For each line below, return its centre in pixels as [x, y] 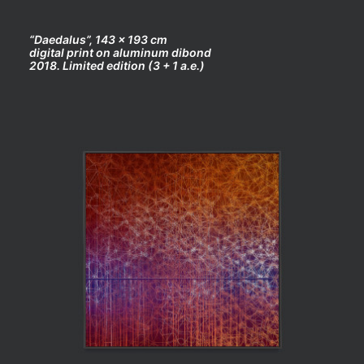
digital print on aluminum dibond [120, 52]
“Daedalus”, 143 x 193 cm [98, 39]
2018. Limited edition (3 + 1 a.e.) [117, 65]
